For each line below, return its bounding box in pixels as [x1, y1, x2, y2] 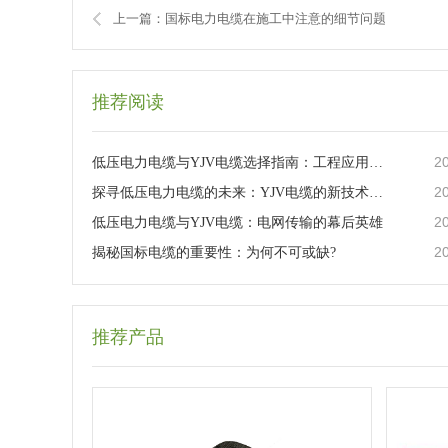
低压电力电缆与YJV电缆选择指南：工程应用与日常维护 [369, 155, 383, 171]
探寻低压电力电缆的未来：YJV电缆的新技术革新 [369, 185, 383, 201]
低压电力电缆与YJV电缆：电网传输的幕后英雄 [92, 215, 383, 231]
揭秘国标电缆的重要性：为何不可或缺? [92, 245, 336, 261]
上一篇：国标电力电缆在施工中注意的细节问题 [113, 11, 386, 27]
